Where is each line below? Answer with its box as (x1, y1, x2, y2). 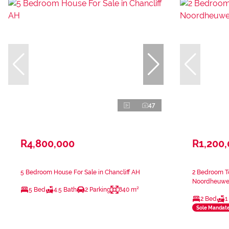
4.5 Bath (54, 186, 77, 194)
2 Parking (85, 186, 110, 194)
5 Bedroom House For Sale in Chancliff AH (20, 169, 140, 176)
